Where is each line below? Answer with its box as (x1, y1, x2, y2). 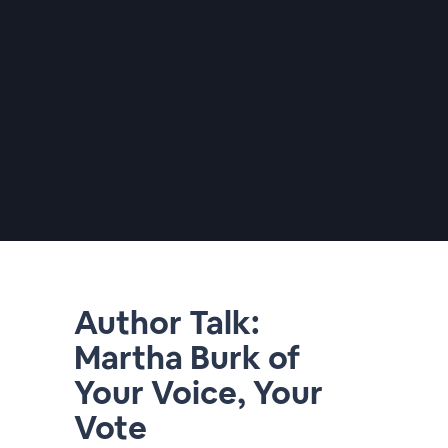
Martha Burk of (74, 337, 300, 378)
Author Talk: (74, 302, 260, 343)
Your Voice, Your (74, 372, 323, 413)
